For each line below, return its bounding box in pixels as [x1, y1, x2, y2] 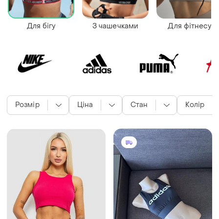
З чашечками [92, 21, 139, 31]
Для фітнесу [168, 21, 212, 31]
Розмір [15, 100, 40, 110]
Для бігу [26, 21, 56, 31]
